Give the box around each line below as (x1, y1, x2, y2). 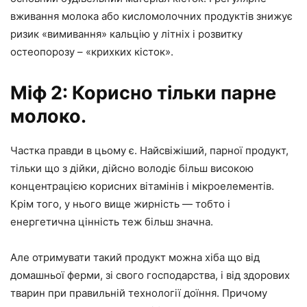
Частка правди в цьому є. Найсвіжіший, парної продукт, (10, 144, 288, 158)
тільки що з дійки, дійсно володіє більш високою (10, 162, 254, 175)
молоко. (10, 105, 86, 128)
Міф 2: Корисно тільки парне (10, 82, 276, 105)
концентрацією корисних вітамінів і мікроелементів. (10, 180, 274, 193)
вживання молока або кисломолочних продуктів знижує (10, 10, 293, 23)
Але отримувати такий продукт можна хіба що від (10, 251, 260, 265)
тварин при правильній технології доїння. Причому (10, 286, 267, 300)
